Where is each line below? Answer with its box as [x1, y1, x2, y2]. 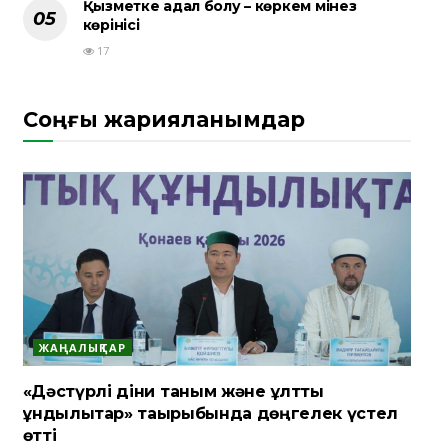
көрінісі [82, 16, 140, 35]
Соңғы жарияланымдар [22, 107, 305, 133]
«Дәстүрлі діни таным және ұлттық [22, 382, 324, 402]
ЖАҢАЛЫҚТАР [38, 340, 126, 356]
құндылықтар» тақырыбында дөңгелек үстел [22, 404, 399, 424]
